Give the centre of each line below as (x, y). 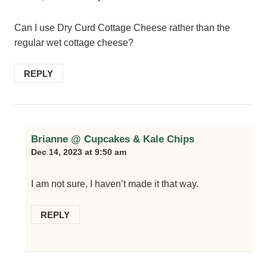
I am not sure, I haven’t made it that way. (115, 184)
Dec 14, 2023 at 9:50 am (79, 152)
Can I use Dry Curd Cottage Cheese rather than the (122, 28)
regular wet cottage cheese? (74, 43)
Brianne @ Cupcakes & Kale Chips (113, 139)
